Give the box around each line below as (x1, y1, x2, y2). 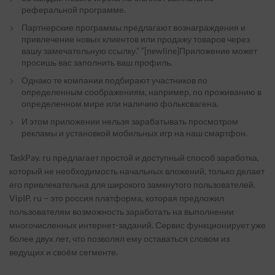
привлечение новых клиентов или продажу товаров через (21, 34, 250, 44)
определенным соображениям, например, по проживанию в (21, 87, 261, 97)
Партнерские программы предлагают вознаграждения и (21, 22, 246, 33)
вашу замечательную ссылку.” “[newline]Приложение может (21, 45, 257, 56)
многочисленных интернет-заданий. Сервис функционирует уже (9, 220, 266, 230)
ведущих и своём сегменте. (9, 247, 118, 257)
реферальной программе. (21, 4, 126, 15)
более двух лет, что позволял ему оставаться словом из (9, 233, 230, 244)
